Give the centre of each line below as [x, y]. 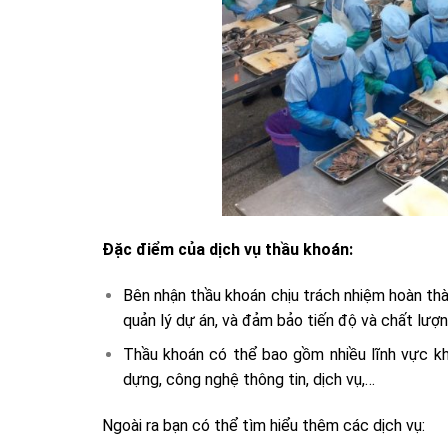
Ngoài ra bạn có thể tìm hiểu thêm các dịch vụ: [263, 426]
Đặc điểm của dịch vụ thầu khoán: [227, 249]
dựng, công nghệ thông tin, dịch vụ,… [248, 380]
